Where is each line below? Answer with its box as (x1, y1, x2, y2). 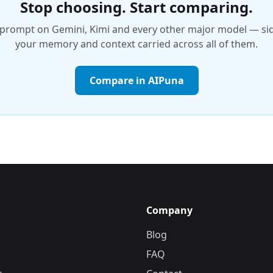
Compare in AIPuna (89, 74, 184, 87)
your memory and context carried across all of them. (15, 37, 258, 51)
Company (146, 204, 193, 217)
